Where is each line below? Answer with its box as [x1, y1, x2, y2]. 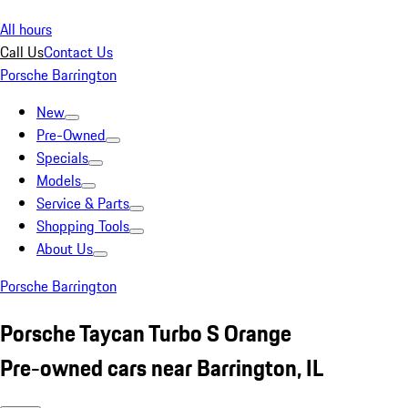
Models [36, 169, 81, 191]
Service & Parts [36, 192, 129, 214]
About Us [36, 238, 93, 260]
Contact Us [44, 41, 113, 63]
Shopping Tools [36, 215, 129, 237]
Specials [36, 147, 88, 168]
